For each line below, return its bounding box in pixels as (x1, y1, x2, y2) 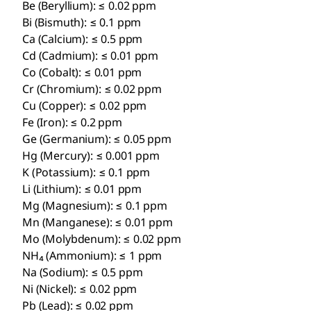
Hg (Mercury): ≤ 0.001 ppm (22, 147, 160, 163)
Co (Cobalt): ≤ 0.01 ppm (22, 64, 142, 80)
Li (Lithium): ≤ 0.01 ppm (22, 180, 142, 196)
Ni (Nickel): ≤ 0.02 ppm (22, 280, 137, 296)
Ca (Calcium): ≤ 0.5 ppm (22, 31, 143, 47)
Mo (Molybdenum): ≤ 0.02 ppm (22, 230, 181, 246)
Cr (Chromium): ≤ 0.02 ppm (22, 81, 162, 96)
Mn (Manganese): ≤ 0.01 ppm (22, 214, 173, 230)
